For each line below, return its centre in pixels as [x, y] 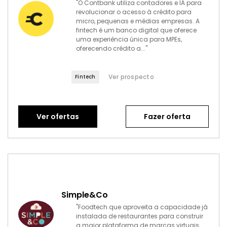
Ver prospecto [131, 77]
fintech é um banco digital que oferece [137, 30]
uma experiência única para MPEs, [129, 39]
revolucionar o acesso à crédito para [134, 12]
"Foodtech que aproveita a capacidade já [142, 207]
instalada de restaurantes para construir [140, 216]
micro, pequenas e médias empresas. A [138, 21]
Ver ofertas [58, 116]
